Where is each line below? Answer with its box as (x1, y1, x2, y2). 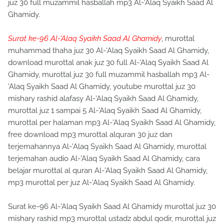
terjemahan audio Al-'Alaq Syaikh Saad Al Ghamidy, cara (8, 154, 200, 163)
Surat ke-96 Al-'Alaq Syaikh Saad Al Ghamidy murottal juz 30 (8, 202, 216, 211)
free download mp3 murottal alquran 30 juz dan (8, 130, 172, 139)
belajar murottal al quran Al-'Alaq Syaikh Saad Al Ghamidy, (8, 166, 207, 175)
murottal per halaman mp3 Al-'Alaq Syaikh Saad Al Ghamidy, (8, 118, 215, 127)
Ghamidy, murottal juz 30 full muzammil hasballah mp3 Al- (8, 70, 209, 79)
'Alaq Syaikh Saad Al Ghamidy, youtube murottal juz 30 (8, 82, 195, 91)
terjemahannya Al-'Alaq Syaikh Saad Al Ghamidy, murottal (8, 142, 206, 151)
